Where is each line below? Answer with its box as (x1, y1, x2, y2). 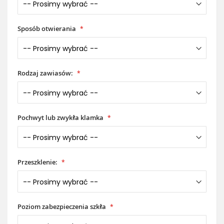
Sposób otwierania (17, 24, 76, 33)
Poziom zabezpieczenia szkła (17, 202, 106, 211)
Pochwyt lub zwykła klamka (17, 113, 103, 122)
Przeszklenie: (17, 157, 59, 166)
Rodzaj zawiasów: (17, 68, 73, 77)
